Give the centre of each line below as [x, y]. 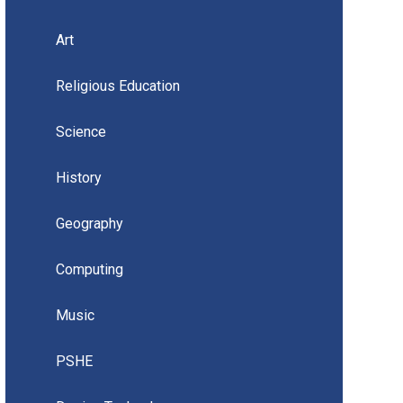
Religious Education [117, 85]
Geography [89, 223]
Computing [89, 269]
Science [81, 131]
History [78, 177]
